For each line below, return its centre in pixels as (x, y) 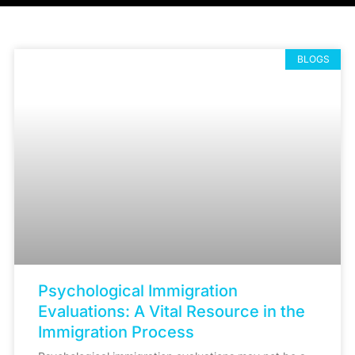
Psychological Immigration (138, 290)
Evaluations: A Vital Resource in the (172, 311)
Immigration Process (116, 332)
